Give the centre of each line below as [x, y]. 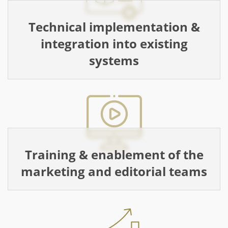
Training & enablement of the [114, 154]
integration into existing [114, 43]
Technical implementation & [114, 26]
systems [114, 60]
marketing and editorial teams [114, 171]
